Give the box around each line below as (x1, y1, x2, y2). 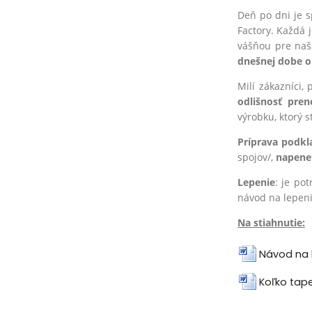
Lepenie (237, 175, 275, 189)
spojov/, (237, 150, 273, 164)
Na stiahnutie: (237, 215, 305, 229)
